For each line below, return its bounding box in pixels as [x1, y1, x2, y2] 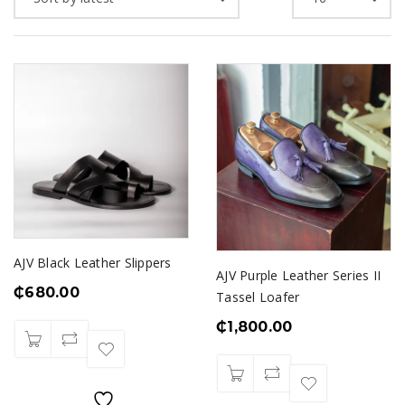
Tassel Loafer [216, 288, 300, 306]
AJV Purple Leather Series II [216, 267, 381, 285]
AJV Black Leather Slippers [14, 254, 172, 271]
